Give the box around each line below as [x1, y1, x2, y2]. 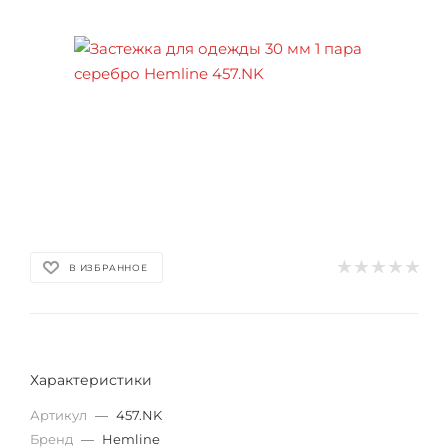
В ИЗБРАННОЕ [69, 261, 148, 273]
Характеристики [30, 371, 152, 389]
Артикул [30, 407, 90, 423]
